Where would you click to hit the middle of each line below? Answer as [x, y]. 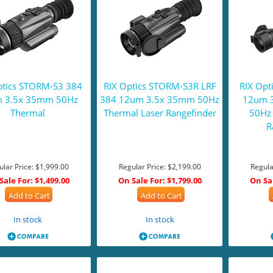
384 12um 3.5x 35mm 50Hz [160, 99]
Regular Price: [142, 167]
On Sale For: [141, 180]
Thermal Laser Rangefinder [160, 113]
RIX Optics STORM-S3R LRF [160, 86]
